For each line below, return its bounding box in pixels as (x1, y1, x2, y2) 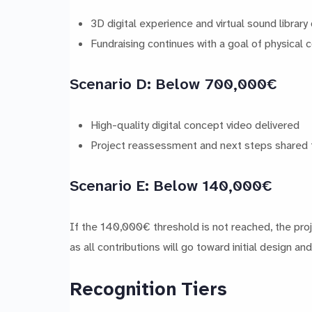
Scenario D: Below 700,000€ (70, 74, 277, 94)
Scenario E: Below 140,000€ (70, 175, 272, 196)
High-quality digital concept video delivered (90, 117, 299, 132)
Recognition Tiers (70, 276, 227, 301)
